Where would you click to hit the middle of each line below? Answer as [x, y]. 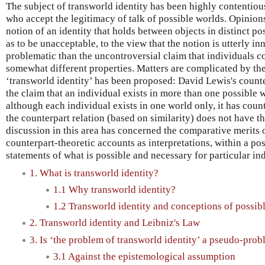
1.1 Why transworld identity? [114, 189]
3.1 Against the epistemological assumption [144, 256]
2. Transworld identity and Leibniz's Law [115, 223]
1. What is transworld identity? [94, 173]
